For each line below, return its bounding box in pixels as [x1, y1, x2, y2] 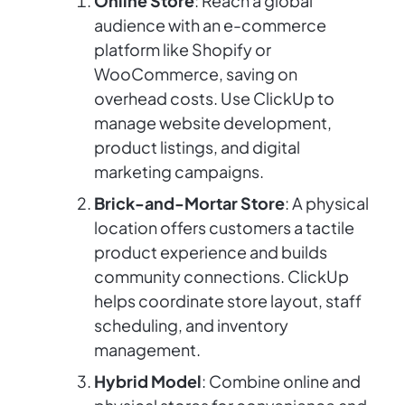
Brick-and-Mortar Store [94, 193, 285, 214]
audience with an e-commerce [94, 14, 326, 36]
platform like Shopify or [94, 39, 271, 61]
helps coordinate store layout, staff [94, 290, 362, 312]
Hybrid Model [94, 371, 202, 392]
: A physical [285, 193, 369, 214]
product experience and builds [94, 241, 327, 263]
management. [94, 339, 201, 361]
